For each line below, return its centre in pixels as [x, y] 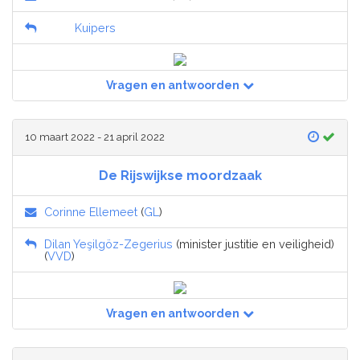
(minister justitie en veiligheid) [254, 244]
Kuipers [95, 28]
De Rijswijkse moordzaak [180, 176]
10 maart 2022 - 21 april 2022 [95, 137]
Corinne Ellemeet [91, 212]
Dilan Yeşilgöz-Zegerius [108, 244]
